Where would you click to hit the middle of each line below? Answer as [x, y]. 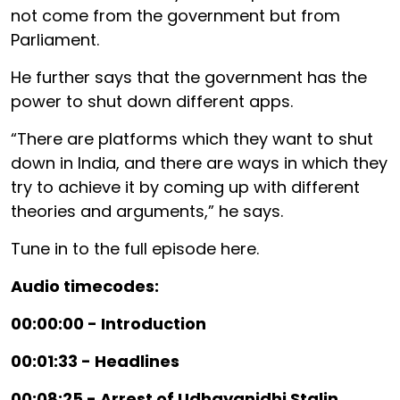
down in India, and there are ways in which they [199, 163]
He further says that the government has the [189, 77]
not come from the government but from [175, 16]
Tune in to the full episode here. [135, 249]
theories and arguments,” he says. [147, 211]
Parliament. [55, 40]
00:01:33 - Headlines [97, 361]
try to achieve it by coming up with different [185, 187]
